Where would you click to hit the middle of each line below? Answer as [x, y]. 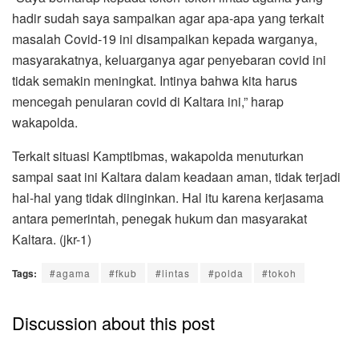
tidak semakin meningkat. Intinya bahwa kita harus [155, 81]
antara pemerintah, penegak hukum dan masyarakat [159, 219]
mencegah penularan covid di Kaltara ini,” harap [148, 102]
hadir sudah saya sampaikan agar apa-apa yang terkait [168, 18]
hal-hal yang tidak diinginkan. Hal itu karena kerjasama [168, 198]
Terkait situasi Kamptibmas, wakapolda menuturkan [158, 156]
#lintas [173, 273]
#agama [70, 273]
